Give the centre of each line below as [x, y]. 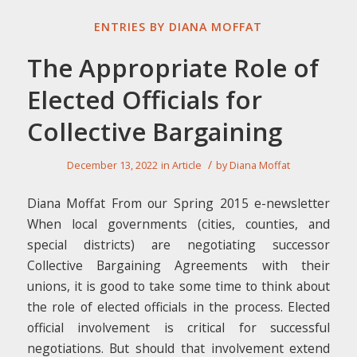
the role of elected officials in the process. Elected [178, 306]
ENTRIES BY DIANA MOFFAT [178, 27]
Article [186, 165]
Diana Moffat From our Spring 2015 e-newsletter [178, 203]
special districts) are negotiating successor [178, 244]
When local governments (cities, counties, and [178, 224]
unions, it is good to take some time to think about [178, 286]
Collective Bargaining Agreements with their [178, 265]
